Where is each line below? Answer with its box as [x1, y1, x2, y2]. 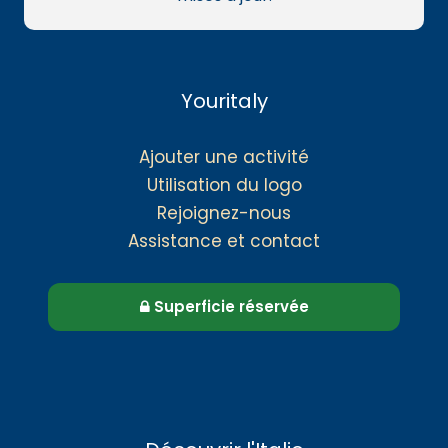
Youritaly [180, 86, 268, 115]
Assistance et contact [128, 228, 320, 253]
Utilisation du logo [146, 172, 302, 197]
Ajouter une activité [139, 144, 309, 169]
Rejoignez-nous [157, 200, 291, 225]
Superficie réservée [149, 296, 309, 317]
